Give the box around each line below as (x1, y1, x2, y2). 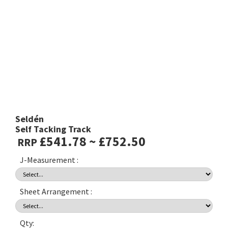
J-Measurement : (20, 154, 79, 165)
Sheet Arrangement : (20, 186, 93, 196)
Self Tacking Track (15, 123, 92, 135)
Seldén (15, 113, 44, 125)
